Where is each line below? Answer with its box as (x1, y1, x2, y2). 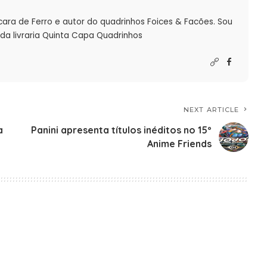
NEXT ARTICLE (184, 105, 240, 114)
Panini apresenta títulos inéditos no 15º (31, 124, 212, 136)
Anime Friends (147, 138, 212, 150)
